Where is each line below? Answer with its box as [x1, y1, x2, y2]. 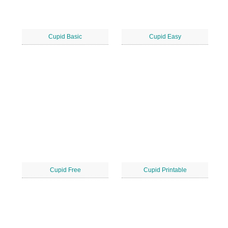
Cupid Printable [143, 166, 187, 174]
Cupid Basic [48, 33, 82, 40]
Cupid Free [49, 166, 81, 174]
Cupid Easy [149, 33, 181, 40]
